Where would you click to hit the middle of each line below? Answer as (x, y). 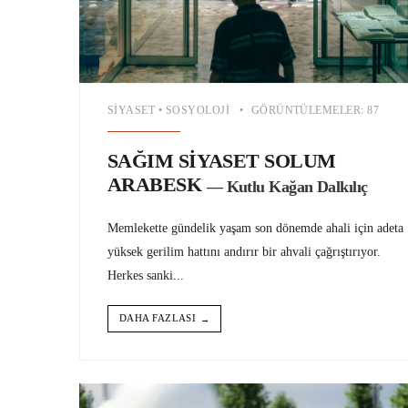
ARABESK (155, 185)
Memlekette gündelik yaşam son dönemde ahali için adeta (255, 227)
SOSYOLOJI (198, 110)
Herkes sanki (140, 275)
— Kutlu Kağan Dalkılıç (287, 186)
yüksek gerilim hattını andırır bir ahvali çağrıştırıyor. (244, 251)
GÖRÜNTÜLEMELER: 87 (315, 110)
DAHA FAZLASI (158, 317)
